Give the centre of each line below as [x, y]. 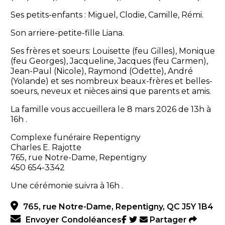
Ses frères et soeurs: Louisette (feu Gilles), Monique [113, 51]
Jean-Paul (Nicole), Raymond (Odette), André [101, 71]
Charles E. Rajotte [46, 148]
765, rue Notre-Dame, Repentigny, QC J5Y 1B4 [118, 207]
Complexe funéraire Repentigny [75, 138]
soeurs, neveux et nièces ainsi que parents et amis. [110, 91]
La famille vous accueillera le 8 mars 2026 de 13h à [110, 109]
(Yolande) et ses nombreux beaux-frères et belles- [111, 81]
